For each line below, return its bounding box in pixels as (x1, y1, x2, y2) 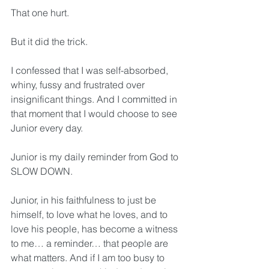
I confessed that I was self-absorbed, (11, 64, 171, 76)
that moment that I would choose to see (11, 107, 180, 119)
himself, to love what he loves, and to (11, 208, 170, 220)
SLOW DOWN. (11, 165, 73, 177)
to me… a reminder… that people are (11, 237, 171, 249)
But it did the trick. (11, 35, 88, 47)
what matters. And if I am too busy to (11, 252, 167, 264)
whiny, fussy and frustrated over (11, 79, 147, 91)
